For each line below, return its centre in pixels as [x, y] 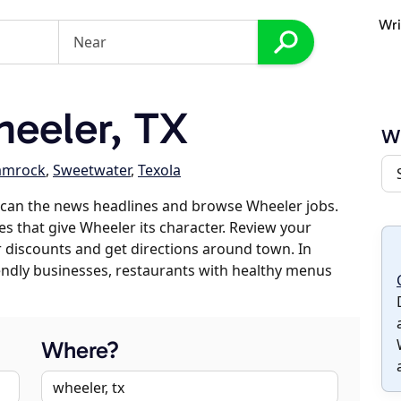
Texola [159, 170]
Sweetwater [92, 170]
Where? [80, 350]
